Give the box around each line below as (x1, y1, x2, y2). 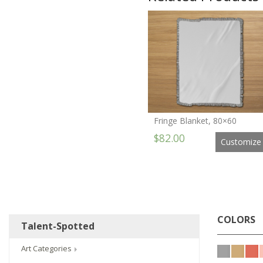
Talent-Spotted (21, 220, 95, 233)
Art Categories (21, 243, 73, 254)
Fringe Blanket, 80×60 (153, 115, 237, 127)
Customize (220, 136, 261, 148)
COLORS (217, 213, 255, 227)
